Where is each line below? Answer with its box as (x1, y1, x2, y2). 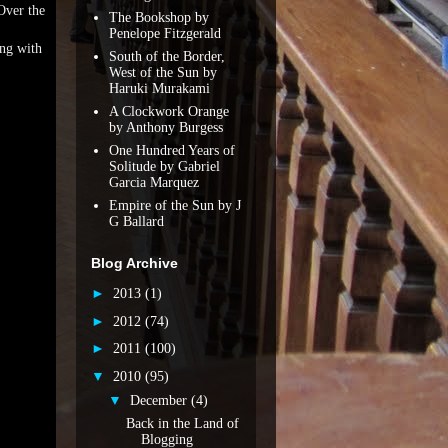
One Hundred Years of (108, 142, 235, 158)
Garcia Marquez (108, 174, 199, 190)
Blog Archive (91, 255, 178, 271)
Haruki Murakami (108, 80, 210, 96)
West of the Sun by (108, 64, 217, 80)
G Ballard (108, 213, 164, 229)
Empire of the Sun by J (108, 197, 241, 213)
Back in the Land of (125, 415, 239, 431)
